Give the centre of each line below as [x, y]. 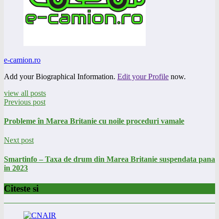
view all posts [25, 93]
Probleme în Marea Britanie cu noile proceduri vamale [94, 121]
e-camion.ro [22, 60]
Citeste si [21, 188]
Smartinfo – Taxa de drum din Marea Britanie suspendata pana [109, 159]
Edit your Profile [143, 76]
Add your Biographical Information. [61, 76]
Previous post [25, 102]
